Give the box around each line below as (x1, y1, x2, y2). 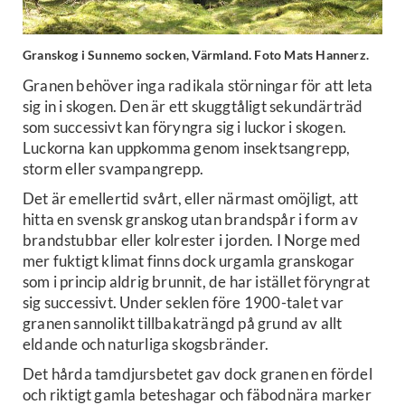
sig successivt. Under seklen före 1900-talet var (23, 293, 344, 313)
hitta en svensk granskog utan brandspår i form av (23, 210, 358, 230)
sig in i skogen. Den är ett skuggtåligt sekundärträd (23, 97, 363, 117)
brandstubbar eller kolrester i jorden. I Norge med (23, 231, 362, 250)
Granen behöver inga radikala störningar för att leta (23, 76, 373, 96)
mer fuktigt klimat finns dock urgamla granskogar (23, 251, 355, 271)
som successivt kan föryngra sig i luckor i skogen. (23, 118, 347, 137)
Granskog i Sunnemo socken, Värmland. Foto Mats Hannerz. (23, 48, 369, 63)
